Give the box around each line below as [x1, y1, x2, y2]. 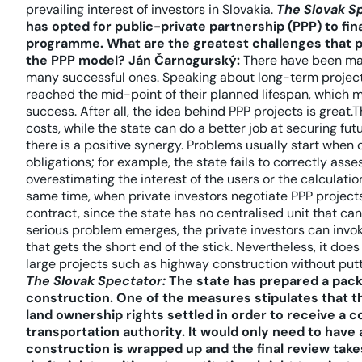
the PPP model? [26, 52, 128, 69]
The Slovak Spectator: [26, 272, 166, 289]
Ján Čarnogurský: [128, 52, 240, 69]
